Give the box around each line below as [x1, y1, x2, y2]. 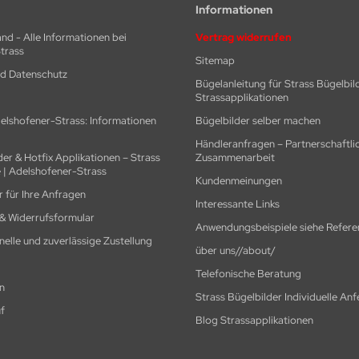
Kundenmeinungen [196, 173, 282, 188]
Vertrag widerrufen [196, 30, 292, 44]
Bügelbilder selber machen [196, 113, 321, 127]
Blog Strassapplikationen [196, 313, 313, 327]
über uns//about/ [196, 243, 276, 257]
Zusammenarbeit [196, 150, 275, 164]
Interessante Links [196, 196, 280, 211]
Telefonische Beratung [196, 266, 301, 280]
